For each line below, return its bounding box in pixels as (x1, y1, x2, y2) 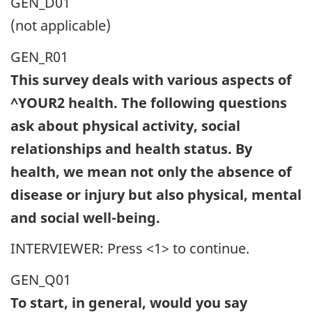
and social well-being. (10, 208, 160, 227)
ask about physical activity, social (10, 116, 240, 135)
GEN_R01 (10, 47, 68, 66)
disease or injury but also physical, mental (10, 185, 302, 204)
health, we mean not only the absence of (10, 162, 292, 181)
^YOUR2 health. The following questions (10, 93, 287, 112)
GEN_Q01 (10, 270, 71, 289)
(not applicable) (10, 16, 111, 36)
